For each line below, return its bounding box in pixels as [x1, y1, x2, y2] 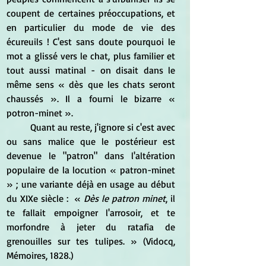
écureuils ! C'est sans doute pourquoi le [7, 35, 175, 47]
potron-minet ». [7, 106, 73, 119]
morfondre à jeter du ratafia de [7, 220, 175, 233]
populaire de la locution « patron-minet [7, 163, 175, 176]
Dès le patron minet [84, 192, 166, 204]
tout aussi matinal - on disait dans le [7, 64, 175, 76]
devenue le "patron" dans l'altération [7, 149, 175, 161]
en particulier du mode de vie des [7, 21, 175, 33]
